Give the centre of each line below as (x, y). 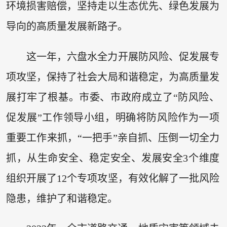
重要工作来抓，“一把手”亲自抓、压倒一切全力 (113, 138)
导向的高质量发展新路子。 (67, 27)
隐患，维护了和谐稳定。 (62, 198)
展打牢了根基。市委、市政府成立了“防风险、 (113, 97)
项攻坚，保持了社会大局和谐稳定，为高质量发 (113, 77)
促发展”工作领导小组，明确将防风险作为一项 (113, 117)
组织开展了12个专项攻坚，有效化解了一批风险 (113, 178)
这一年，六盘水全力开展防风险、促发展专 (123, 56)
